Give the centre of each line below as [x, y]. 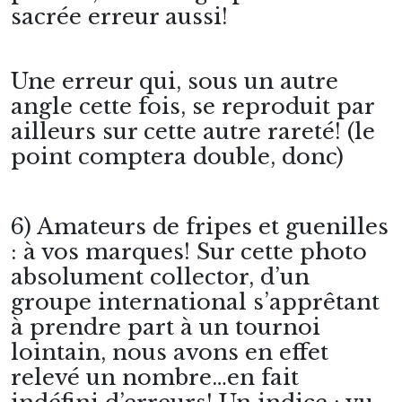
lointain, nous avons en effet [170, 352]
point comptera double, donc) [177, 157]
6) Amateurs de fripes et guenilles [200, 227]
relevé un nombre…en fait [155, 377]
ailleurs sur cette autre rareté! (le [193, 131]
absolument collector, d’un [160, 277]
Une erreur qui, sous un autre [175, 81]
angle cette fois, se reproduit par [192, 106]
